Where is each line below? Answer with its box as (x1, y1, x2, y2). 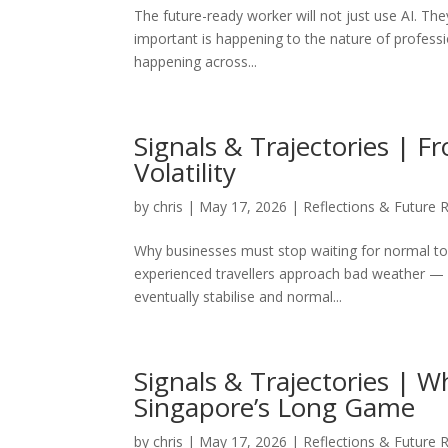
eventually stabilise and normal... (134, 287, 343, 306)
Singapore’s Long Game (134, 389, 416, 425)
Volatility (134, 154, 237, 190)
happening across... (134, 52, 258, 71)
